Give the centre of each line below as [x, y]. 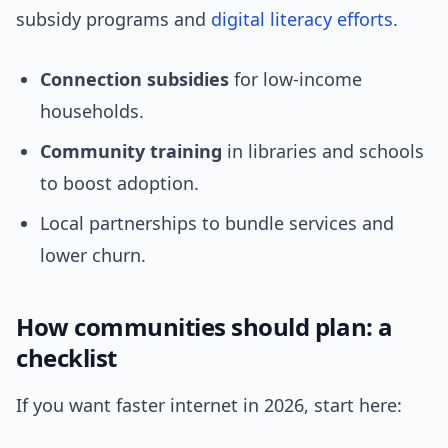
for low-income [295, 79]
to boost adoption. [119, 183]
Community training [131, 151]
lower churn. [93, 255]
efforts [365, 19]
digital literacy [271, 19]
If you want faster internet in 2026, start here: [209, 405]
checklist [66, 358]
